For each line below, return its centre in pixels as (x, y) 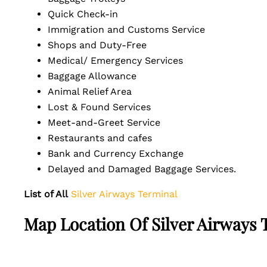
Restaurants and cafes (106, 138)
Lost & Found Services (105, 107)
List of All (46, 194)
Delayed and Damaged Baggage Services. (148, 169)
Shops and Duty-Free (103, 45)
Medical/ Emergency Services (121, 60)
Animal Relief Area (94, 91)
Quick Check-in (90, 14)
